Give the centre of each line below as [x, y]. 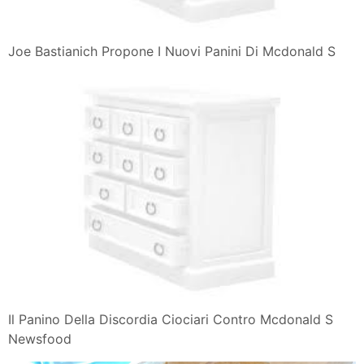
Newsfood [40, 339]
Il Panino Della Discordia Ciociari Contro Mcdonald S [171, 320]
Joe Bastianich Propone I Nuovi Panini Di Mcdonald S [172, 52]
